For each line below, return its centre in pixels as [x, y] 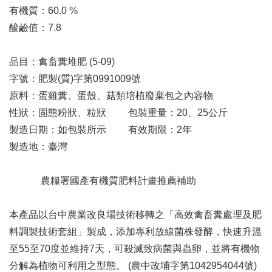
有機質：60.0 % [43, 11]
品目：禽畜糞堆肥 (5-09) [68, 62]
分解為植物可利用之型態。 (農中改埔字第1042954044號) [133, 266]
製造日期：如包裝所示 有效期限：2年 [100, 130]
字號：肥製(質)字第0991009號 [75, 79]
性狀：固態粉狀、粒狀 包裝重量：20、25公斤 [118, 113]
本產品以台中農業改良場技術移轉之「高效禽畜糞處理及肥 [135, 215]
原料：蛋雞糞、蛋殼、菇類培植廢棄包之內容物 [111, 96]
